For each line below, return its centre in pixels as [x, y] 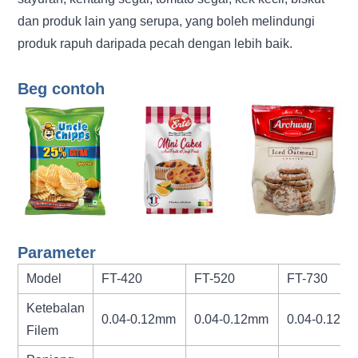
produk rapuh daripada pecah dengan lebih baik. [155, 44]
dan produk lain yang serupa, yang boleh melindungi [167, 21]
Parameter [57, 252]
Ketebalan [56, 308]
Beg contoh [62, 89]
